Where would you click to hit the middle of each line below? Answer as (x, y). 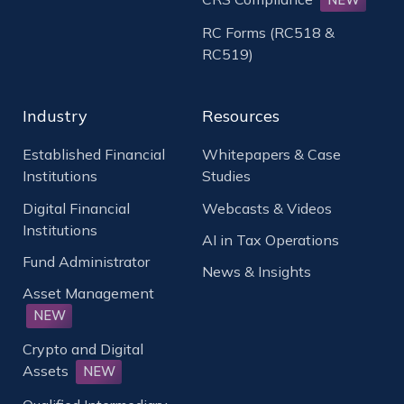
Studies (226, 176)
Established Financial (94, 155)
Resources (241, 116)
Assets (47, 371)
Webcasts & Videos (267, 208)
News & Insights (257, 271)
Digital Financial (76, 208)
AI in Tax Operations (271, 239)
